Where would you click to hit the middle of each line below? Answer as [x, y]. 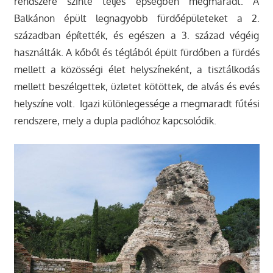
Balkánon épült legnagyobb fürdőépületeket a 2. [136, 19]
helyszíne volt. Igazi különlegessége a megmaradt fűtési [136, 104]
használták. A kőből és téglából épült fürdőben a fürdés [136, 53]
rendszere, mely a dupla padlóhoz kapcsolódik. [115, 121]
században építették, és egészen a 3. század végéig [136, 36]
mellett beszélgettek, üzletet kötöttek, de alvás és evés [136, 87]
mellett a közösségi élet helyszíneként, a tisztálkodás [136, 70]
